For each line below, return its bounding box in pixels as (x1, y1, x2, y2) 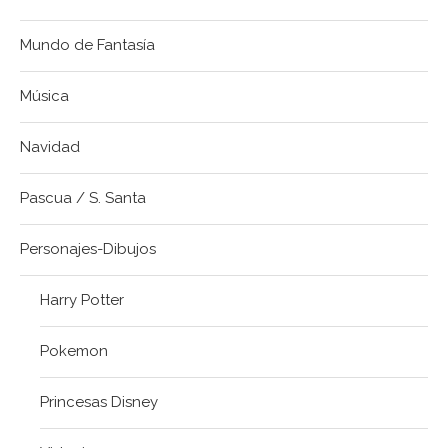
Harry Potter (40, 291, 124, 310)
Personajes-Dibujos (20, 240, 156, 259)
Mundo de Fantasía (20, 36, 155, 55)
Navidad (20, 138, 80, 157)
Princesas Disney (40, 393, 158, 412)
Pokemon (40, 342, 108, 361)
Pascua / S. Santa (20, 189, 146, 208)
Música (20, 87, 69, 106)
